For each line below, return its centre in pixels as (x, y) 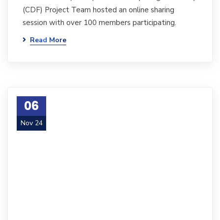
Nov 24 (31, 123)
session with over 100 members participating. (99, 23)
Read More (48, 40)
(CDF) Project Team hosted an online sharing (98, 10)
